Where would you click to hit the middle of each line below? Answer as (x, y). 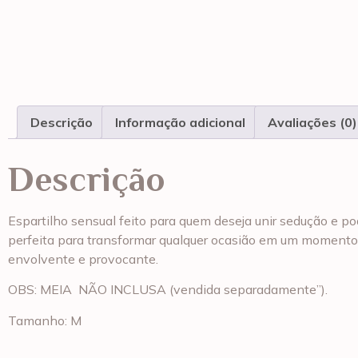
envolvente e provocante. (83, 259)
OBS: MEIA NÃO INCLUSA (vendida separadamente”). (168, 290)
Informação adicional (180, 122)
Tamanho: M (45, 320)
